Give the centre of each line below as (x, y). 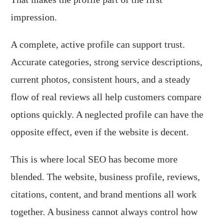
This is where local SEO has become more (94, 159)
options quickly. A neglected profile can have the (107, 114)
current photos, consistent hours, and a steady (101, 79)
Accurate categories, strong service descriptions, (107, 62)
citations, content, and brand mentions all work (104, 194)
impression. (34, 17)
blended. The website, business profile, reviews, (106, 177)
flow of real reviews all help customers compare (106, 97)
